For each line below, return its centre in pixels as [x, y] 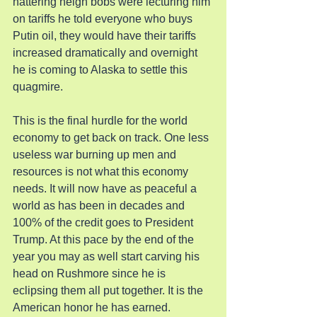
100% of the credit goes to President [104, 223]
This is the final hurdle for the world [102, 121]
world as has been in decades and [100, 206]
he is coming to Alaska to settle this [102, 70]
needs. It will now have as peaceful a [106, 189]
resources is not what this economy [102, 172]
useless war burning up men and [96, 155]
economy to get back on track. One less [112, 138]
